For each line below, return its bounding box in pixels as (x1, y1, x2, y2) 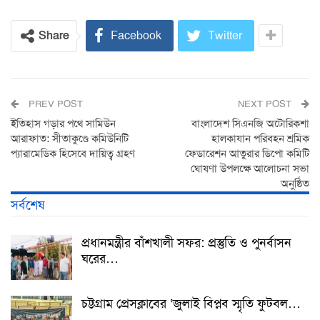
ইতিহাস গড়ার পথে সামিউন (11, 116, 116, 131)
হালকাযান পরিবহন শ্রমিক (211, 131, 309, 146)
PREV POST (26, 98, 83, 111)
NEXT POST (238, 98, 294, 111)
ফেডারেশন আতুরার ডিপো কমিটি (185, 146, 309, 161)
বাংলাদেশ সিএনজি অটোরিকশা (191, 116, 309, 131)
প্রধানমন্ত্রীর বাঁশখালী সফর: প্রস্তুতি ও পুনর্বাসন (81, 234, 291, 251)
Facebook (111, 28, 161, 44)
